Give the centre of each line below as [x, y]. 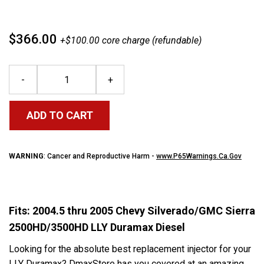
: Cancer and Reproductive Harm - [100, 156]
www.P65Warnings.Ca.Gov [199, 156]
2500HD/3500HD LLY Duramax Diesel [97, 227]
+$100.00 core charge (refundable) [131, 40]
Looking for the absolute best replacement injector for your [130, 249]
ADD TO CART [60, 115]
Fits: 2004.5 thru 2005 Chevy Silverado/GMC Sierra [132, 211]
